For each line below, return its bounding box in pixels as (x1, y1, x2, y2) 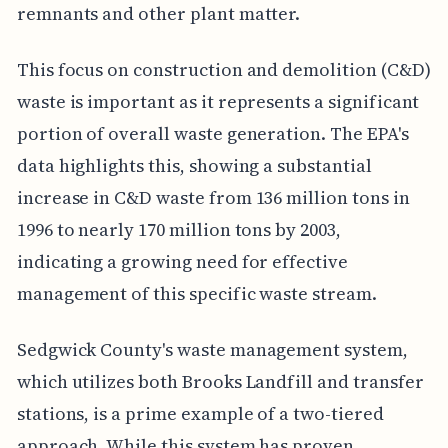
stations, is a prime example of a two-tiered (16, 401, 384, 427)
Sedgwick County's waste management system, (16, 337, 408, 363)
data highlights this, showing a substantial (16, 153, 372, 179)
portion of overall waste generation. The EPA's (16, 121, 409, 147)
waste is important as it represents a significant (16, 89, 420, 115)
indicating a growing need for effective (16, 249, 348, 275)
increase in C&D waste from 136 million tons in (16, 185, 410, 211)
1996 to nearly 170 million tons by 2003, (16, 217, 341, 243)
